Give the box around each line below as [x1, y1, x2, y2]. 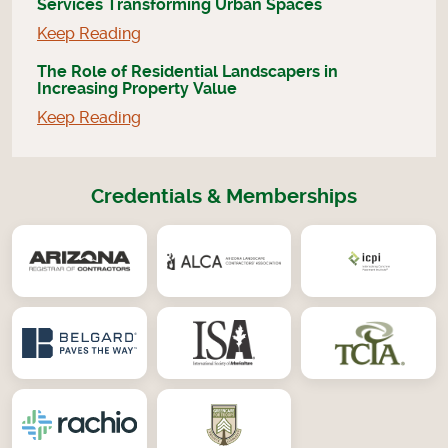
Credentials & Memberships [91, 187, 357, 209]
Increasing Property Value [37, 81, 237, 99]
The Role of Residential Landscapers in [37, 64, 338, 82]
